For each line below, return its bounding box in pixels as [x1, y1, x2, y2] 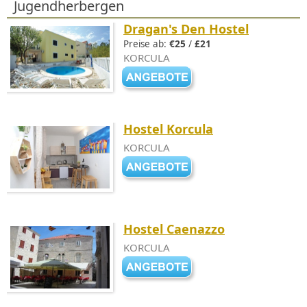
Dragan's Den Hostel [123, 21, 249, 37]
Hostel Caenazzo [123, 221, 225, 237]
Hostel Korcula [123, 121, 213, 137]
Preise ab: [123, 38, 169, 50]
